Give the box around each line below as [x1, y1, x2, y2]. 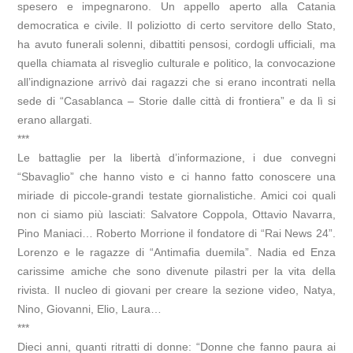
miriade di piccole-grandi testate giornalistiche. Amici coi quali [17, 189, 336, 203]
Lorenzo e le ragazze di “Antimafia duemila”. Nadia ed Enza [17, 246, 336, 259]
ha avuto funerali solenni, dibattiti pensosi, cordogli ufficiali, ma [17, 38, 336, 51]
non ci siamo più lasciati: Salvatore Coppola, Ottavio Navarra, [17, 208, 336, 221]
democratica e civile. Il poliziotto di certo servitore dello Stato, [17, 19, 336, 32]
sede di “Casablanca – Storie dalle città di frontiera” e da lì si [17, 95, 336, 108]
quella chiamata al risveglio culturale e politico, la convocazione [17, 57, 336, 70]
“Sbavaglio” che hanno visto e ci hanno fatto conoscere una [17, 170, 336, 184]
